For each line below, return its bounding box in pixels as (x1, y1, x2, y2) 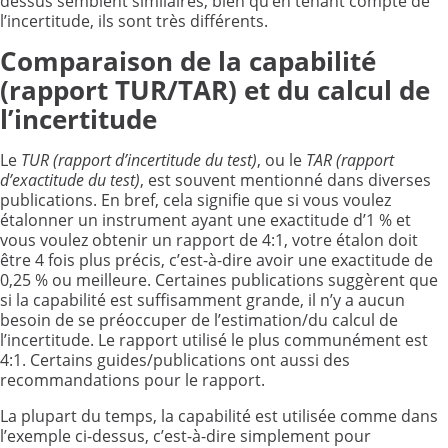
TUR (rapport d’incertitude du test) (21, 149, 257, 171)
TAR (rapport (306, 149, 394, 171)
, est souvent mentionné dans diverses (140, 169, 431, 191)
